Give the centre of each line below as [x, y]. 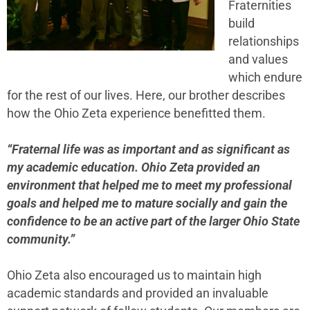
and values [258, 59]
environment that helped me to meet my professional [149, 185]
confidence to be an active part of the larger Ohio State [153, 221]
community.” [41, 239]
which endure [265, 77]
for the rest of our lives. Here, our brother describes [146, 95]
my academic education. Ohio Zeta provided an [134, 167]
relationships [264, 41]
